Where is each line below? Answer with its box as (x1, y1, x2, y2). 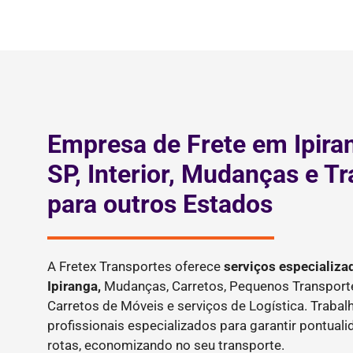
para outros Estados (47, 189, 273, 220)
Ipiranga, (47, 277, 104, 294)
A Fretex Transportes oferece (47, 258, 224, 274)
